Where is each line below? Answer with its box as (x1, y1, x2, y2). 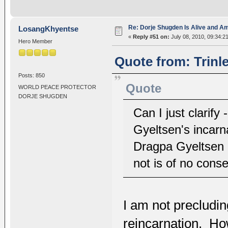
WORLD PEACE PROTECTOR (18, 84, 96, 91)
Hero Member (18, 38, 52, 45)
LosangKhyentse (18, 24, 79, 34)
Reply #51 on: (132, 34, 169, 40)
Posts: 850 (18, 72, 45, 78)
